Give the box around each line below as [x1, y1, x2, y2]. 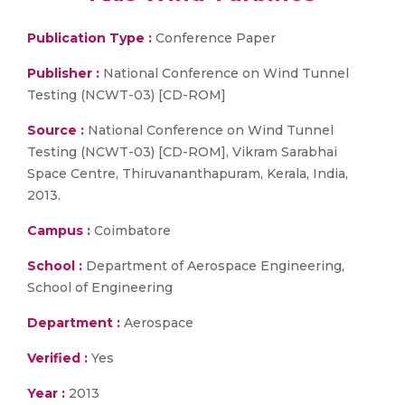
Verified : [27, 350, 88, 366]
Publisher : [27, 65, 103, 81]
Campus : [27, 222, 90, 239]
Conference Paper [152, 30, 276, 46]
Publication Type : [27, 30, 152, 46]
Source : [27, 122, 84, 138]
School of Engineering [27, 279, 173, 296]
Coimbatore [90, 222, 171, 239]
